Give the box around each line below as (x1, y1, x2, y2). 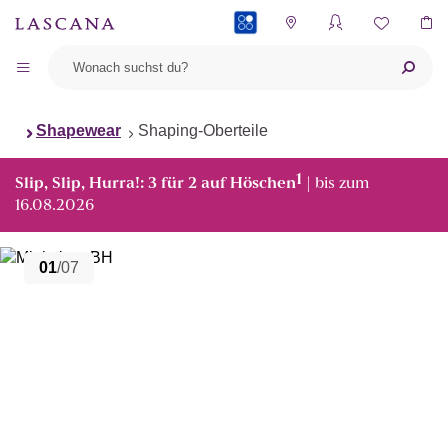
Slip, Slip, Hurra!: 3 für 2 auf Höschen (15, 176, 296, 192)
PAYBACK (223, 57, 299, 74)
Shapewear (36, 122, 121, 139)
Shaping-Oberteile (138, 122, 268, 139)
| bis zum (302, 176, 369, 192)
